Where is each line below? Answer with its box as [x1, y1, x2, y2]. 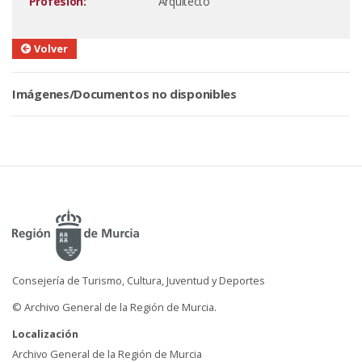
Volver [32, 41, 68, 56]
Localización [12, 326, 78, 341]
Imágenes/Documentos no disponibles [12, 86, 237, 102]
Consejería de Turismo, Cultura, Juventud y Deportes [12, 272, 265, 288]
